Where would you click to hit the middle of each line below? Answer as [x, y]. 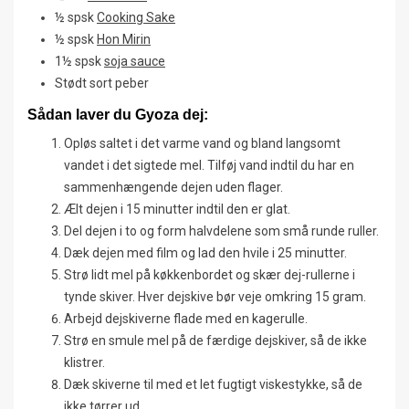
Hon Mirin [124, 39]
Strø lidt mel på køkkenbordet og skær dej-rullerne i [210, 274]
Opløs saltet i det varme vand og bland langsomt [202, 143]
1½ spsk [79, 61]
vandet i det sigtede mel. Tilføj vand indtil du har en [209, 165]
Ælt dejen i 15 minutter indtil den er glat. [177, 209]
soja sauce [135, 61]
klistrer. [84, 362]
